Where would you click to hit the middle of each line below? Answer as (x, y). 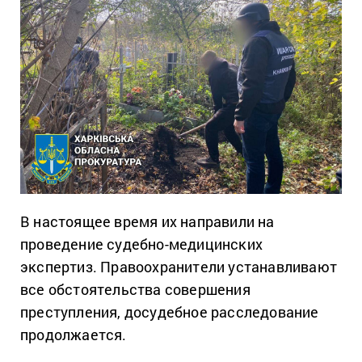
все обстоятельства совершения (135, 289)
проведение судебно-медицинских (141, 244)
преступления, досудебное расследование (170, 312)
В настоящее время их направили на (147, 221)
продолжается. (74, 335)
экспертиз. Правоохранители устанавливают (179, 267)
